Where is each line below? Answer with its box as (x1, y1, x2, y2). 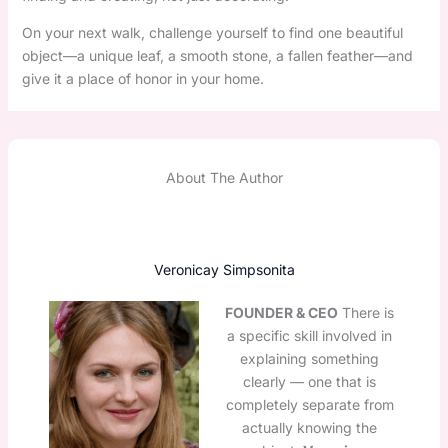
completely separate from (225, 395, 394, 413)
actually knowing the (242, 418, 377, 436)
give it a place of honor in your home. (21, 69, 264, 87)
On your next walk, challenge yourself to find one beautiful (21, 23, 403, 41)
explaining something (240, 349, 379, 367)
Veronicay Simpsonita (153, 260, 295, 278)
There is (338, 303, 394, 321)
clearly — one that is (243, 372, 376, 390)
